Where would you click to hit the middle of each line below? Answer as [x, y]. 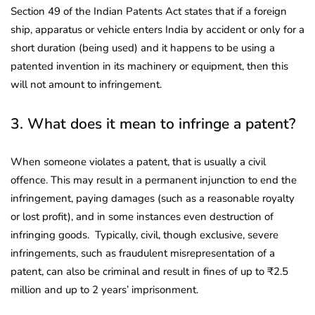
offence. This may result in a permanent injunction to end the [154, 180]
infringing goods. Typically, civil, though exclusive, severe [144, 234]
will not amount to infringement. [86, 84]
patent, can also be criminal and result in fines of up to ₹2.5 [149, 271]
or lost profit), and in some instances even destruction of [142, 216]
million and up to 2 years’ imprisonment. [104, 289]
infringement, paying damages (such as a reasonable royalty [153, 198]
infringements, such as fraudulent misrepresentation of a [143, 253]
